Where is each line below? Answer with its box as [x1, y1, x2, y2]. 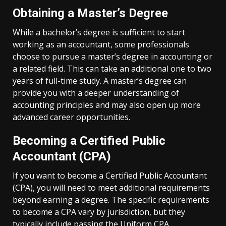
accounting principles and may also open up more [13, 99, 201, 110]
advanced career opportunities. [13, 111, 130, 123]
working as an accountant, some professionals [13, 39, 189, 50]
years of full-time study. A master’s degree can [13, 75, 187, 86]
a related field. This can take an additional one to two [13, 63, 211, 74]
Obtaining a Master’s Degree [13, 6, 168, 20]
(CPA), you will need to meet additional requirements [13, 182, 210, 193]
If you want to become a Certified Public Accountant [13, 170, 207, 181]
